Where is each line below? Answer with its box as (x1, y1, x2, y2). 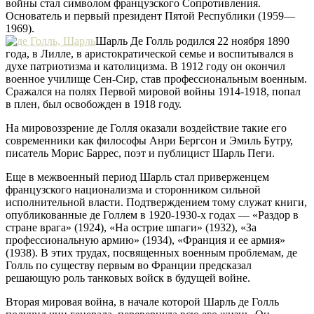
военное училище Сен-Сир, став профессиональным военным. (6, 72, 307, 85)
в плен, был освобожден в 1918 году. (6, 97, 182, 110)
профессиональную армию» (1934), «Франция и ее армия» (6, 233, 285, 246)
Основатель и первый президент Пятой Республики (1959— (6, 9, 295, 22)
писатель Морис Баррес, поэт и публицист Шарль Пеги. (6, 146, 275, 159)
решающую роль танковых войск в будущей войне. (6, 271, 250, 284)
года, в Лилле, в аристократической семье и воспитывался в (6, 47, 294, 60)
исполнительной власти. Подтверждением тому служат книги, (6, 196, 307, 208)
